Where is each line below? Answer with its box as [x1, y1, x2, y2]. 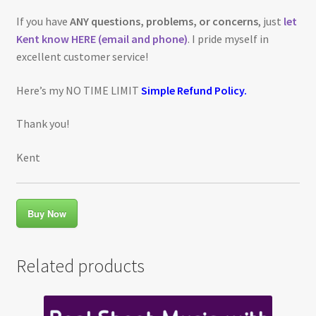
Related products [16, 255, 145, 278]
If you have [16, 14, 70, 29]
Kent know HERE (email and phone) [16, 32, 188, 47]
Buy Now [27, 207, 66, 221]
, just [257, 14, 284, 29]
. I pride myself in [187, 32, 269, 47]
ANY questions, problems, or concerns [69, 14, 258, 29]
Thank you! [16, 116, 69, 131]
